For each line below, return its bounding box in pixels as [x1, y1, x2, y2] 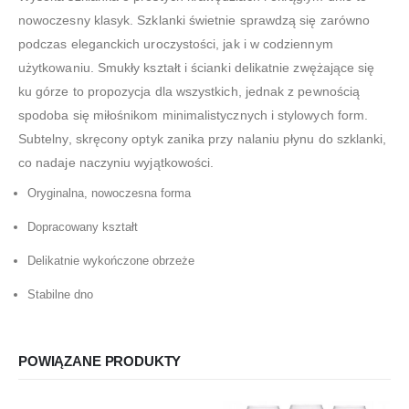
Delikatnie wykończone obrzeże [27, 253, 194, 267]
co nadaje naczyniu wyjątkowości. [18, 154, 215, 170]
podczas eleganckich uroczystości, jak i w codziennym [18, 36, 333, 51]
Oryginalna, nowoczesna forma [27, 185, 191, 200]
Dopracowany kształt [27, 219, 138, 234]
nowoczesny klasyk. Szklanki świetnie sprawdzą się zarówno [18, 12, 370, 27]
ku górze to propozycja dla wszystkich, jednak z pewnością [18, 83, 360, 99]
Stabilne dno [27, 287, 93, 301]
